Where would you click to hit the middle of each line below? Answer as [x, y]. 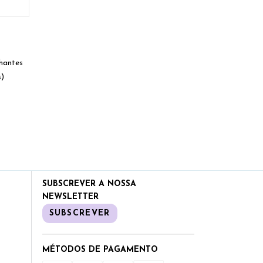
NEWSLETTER [70, 197]
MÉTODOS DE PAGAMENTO [100, 250]
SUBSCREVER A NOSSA [89, 184]
